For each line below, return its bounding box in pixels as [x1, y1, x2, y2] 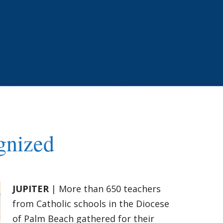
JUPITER [12, 183, 49, 195]
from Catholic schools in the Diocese [12, 198, 169, 210]
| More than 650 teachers [49, 183, 161, 195]
